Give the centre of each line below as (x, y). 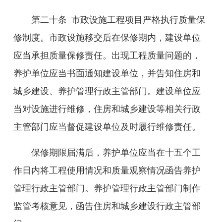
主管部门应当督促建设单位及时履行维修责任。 (107, 127)
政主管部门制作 (169, 188)
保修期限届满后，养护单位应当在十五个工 (116, 153)
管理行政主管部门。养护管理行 (76, 188)
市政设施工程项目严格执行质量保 (138, 20)
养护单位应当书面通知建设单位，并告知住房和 (107, 73)
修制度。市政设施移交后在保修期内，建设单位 (107, 38)
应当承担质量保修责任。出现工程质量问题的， (107, 55)
